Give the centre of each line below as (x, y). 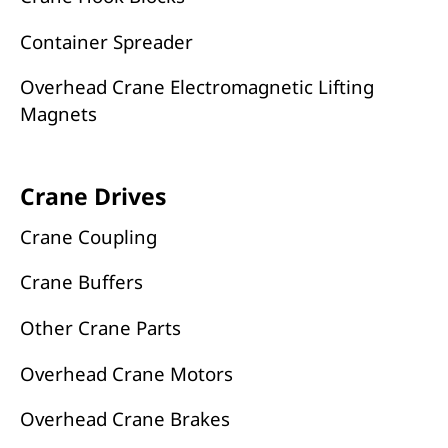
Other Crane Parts (100, 327)
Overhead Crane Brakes (124, 419)
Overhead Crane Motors (126, 373)
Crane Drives (92, 196)
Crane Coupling (88, 236)
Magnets (58, 114)
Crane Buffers (81, 282)
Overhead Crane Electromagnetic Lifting (196, 87)
